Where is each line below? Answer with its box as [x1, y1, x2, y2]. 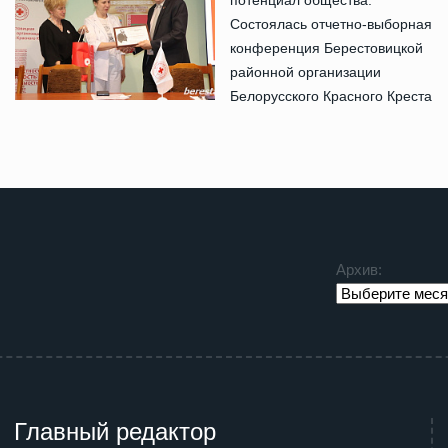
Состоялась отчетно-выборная [230, 15, 432, 32]
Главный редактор [14, 418, 216, 446]
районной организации [230, 63, 381, 80]
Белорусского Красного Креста [230, 87, 432, 104]
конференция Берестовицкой [230, 39, 423, 56]
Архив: [336, 260, 382, 278]
